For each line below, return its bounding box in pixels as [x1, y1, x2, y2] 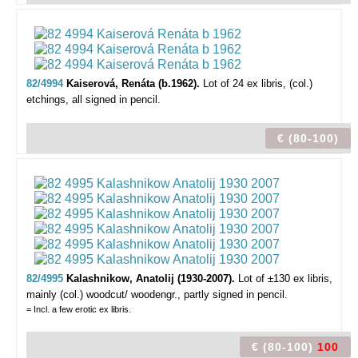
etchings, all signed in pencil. [26, 93, 161, 105]
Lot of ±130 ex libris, [238, 272, 332, 284]
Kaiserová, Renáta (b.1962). [66, 78, 203, 89]
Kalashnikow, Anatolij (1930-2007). [66, 272, 238, 284]
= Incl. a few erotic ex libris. [26, 304, 131, 314]
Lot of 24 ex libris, [203, 78, 286, 89]
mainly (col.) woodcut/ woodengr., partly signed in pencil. [26, 288, 288, 300]
